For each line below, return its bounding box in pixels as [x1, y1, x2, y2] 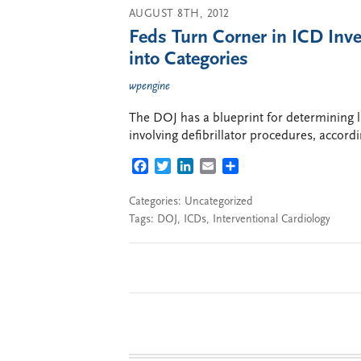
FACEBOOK [148, 161, 212, 174]
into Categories [129, 50, 248, 69]
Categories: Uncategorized [129, 196, 253, 208]
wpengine [129, 81, 170, 93]
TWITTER [171, 161, 222, 174]
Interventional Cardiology [213, 214, 330, 226]
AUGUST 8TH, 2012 [129, 8, 230, 20]
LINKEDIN [193, 161, 251, 174]
